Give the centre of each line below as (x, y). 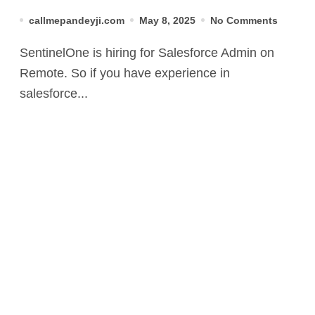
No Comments (244, 20)
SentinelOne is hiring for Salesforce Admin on (24, 52)
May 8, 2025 (167, 20)
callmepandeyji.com (77, 20)
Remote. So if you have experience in (125, 73)
